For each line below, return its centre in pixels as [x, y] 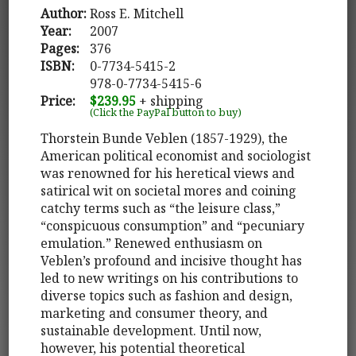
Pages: [60, 48]
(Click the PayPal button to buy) [166, 112]
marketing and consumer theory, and [155, 313]
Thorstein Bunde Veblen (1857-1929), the [164, 138]
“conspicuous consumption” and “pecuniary [173, 225]
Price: [58, 101]
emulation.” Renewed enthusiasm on [152, 243]
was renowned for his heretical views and [168, 173]
